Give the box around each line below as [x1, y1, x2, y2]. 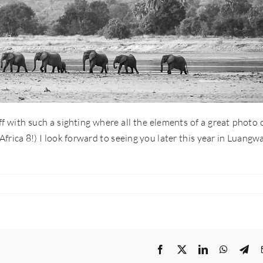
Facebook [164, 244, 203, 254]
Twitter [186, 244, 214, 254]
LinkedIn [207, 244, 242, 254]
